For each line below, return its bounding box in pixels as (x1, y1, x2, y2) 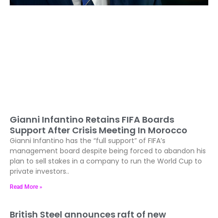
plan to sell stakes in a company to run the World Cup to (10, 156, 202, 166)
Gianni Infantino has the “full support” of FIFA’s (10, 135, 165, 145)
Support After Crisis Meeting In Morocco (10, 124, 187, 136)
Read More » (10, 183, 42, 190)
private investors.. (10, 166, 69, 176)
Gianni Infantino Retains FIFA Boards (10, 113, 174, 126)
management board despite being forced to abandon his (10, 145, 206, 156)
